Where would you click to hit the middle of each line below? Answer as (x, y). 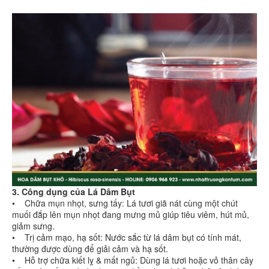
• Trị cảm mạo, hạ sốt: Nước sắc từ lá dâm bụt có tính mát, (127, 237)
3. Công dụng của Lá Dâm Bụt (74, 192)
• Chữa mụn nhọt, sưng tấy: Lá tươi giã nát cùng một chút (125, 203)
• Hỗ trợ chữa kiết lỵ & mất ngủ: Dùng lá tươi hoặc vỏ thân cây (133, 260)
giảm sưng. (33, 226)
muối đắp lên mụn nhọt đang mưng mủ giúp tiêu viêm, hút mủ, (131, 215)
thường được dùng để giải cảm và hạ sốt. (90, 249)
